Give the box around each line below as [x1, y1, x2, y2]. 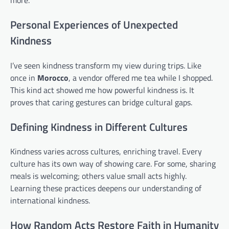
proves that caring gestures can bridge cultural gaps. [10, 96, 192, 108]
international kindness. [10, 194, 90, 207]
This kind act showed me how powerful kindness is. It [10, 83, 194, 96]
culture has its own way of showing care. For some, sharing [10, 157, 216, 170]
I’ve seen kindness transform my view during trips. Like [10, 59, 201, 72]
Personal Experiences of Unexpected [10, 16, 178, 33]
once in [10, 71, 37, 84]
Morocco [37, 71, 68, 84]
